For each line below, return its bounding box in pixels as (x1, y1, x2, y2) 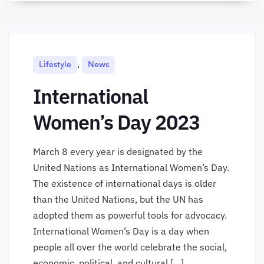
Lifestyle (39, 61, 71, 69)
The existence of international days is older (33, 177, 216, 189)
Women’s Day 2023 (33, 109, 200, 135)
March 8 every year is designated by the (33, 146, 203, 157)
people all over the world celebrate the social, (33, 241, 227, 253)
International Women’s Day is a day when (33, 225, 209, 237)
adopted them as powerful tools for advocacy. (33, 209, 227, 221)
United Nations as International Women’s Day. (33, 161, 229, 173)
